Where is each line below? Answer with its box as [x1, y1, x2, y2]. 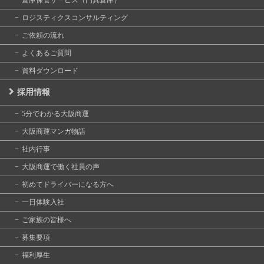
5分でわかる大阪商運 [22, 109, 89, 118]
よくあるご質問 [22, 48, 71, 57]
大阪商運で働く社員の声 [22, 162, 100, 171]
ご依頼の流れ [22, 31, 64, 39]
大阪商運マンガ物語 [22, 127, 85, 136]
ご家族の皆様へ [22, 215, 71, 224]
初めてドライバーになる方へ [22, 180, 114, 189]
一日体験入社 [22, 197, 64, 206]
